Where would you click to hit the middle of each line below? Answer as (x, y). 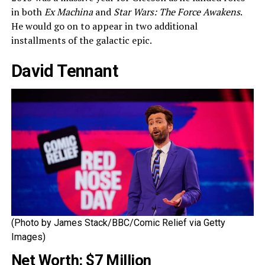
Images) (28, 237)
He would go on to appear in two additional (104, 26)
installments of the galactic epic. (81, 40)
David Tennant (64, 71)
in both (28, 12)
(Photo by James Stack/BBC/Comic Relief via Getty (118, 223)
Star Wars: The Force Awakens (177, 12)
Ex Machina (68, 12)
